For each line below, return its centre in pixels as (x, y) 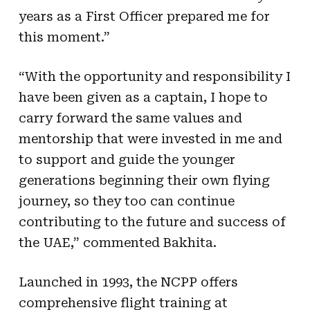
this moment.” (64, 37)
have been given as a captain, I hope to (143, 97)
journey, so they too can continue (126, 201)
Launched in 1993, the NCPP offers (128, 282)
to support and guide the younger (127, 159)
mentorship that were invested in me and (150, 138)
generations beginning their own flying (144, 180)
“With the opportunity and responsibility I (154, 76)
